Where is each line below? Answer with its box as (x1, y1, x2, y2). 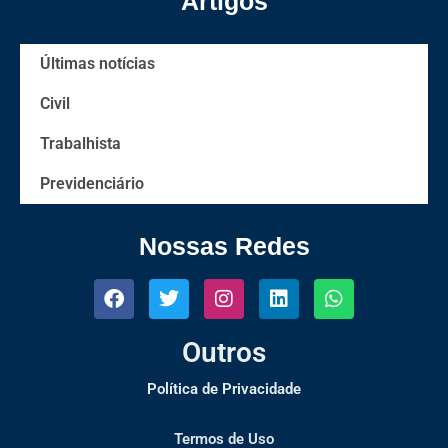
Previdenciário (40, 174, 144, 194)
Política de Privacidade (147, 380, 301, 399)
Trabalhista (40, 134, 121, 154)
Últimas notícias (40, 54, 155, 74)
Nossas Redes (138, 232, 310, 261)
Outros (182, 336, 266, 370)
